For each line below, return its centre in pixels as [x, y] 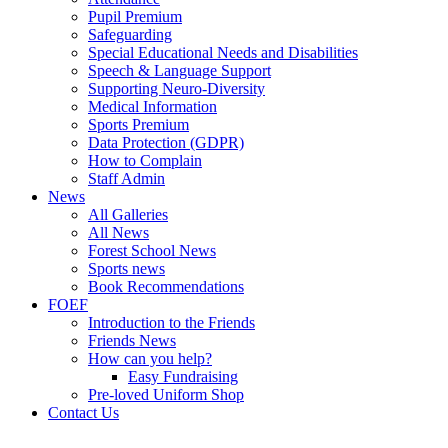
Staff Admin [126, 178]
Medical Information [152, 106]
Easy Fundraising [183, 376]
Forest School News [152, 250]
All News [118, 232]
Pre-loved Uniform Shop [166, 394]
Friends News [132, 340]
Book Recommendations [166, 286]
